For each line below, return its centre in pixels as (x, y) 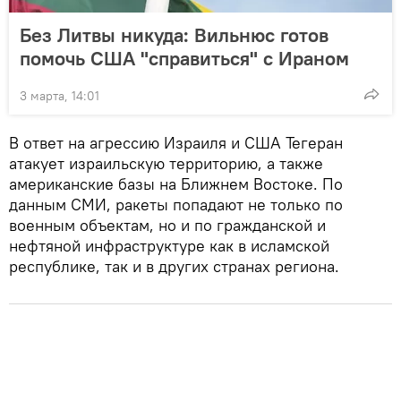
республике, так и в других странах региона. (174, 266)
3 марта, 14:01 (60, 95)
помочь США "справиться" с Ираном (184, 58)
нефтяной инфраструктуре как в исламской (169, 245)
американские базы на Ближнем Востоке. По (176, 183)
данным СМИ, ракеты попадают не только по (176, 204)
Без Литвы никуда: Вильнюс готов (174, 34)
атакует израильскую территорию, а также (166, 163)
